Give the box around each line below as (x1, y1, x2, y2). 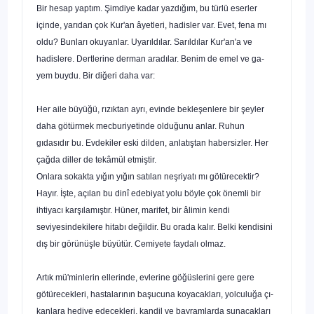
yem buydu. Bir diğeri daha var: (36, 70, 155, 81)
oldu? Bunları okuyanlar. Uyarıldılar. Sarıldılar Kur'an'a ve (36, 36, 252, 47)
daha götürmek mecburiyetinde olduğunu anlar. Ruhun (36, 121, 245, 131)
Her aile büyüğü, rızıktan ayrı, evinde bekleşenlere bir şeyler (36, 104, 264, 114)
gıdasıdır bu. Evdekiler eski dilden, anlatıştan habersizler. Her (36, 137, 268, 148)
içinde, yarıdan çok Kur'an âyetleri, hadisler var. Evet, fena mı (36, 20, 266, 30)
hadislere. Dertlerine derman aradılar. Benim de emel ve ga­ (36, 53, 264, 64)
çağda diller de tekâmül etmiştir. (36, 154, 156, 165)
